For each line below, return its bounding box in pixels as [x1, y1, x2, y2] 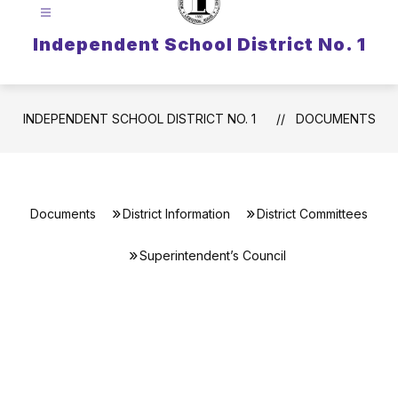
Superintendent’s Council [139, 248, 286, 263]
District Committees [257, 206, 368, 221]
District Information [123, 206, 230, 221]
